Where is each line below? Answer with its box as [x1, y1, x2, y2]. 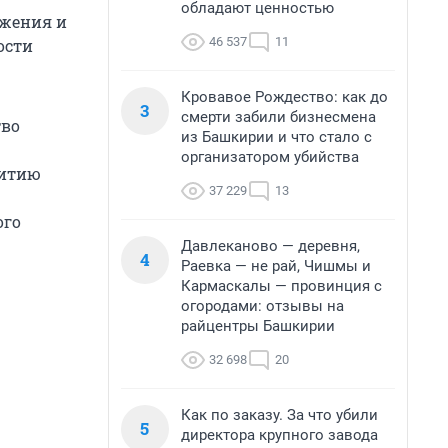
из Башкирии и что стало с [181, 128, 372, 146]
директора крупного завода [181, 426, 378, 444]
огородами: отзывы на [181, 297, 344, 315]
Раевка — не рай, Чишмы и [181, 257, 371, 275]
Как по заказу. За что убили [181, 406, 378, 424]
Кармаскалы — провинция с [181, 277, 382, 295]
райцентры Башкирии [181, 317, 335, 335]
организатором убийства [181, 148, 359, 166]
